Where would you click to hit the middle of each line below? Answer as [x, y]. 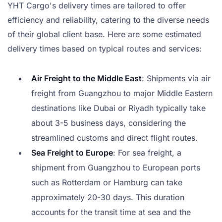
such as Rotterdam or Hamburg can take [107, 183]
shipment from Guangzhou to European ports [116, 168]
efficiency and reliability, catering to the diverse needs [108, 20]
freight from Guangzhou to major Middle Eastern [122, 93]
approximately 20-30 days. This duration [108, 197]
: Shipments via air [176, 79]
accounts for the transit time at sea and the [111, 212]
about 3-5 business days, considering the [109, 123]
